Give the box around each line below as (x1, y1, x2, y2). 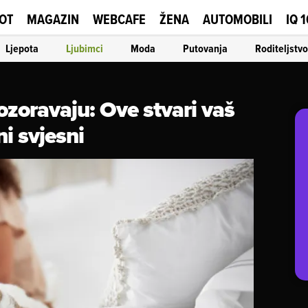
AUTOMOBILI (203, 9, 272, 29)
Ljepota (5, 40, 38, 56)
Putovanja (183, 40, 228, 56)
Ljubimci (66, 40, 103, 56)
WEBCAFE (93, 9, 146, 29)
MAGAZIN (27, 9, 79, 29)
